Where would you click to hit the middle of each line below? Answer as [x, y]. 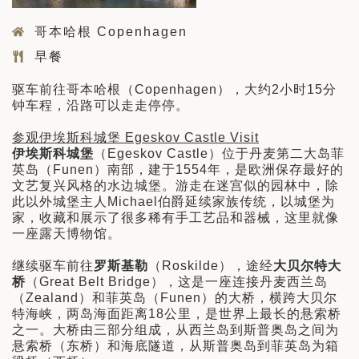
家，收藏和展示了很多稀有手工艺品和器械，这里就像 [175, 218]
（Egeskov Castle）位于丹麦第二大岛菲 [219, 154]
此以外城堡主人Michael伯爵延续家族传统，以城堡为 [173, 202]
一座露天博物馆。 [67, 234]
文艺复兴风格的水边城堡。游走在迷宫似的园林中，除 [175, 186]
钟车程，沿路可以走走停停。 [101, 106]
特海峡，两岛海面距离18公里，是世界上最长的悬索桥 [177, 314]
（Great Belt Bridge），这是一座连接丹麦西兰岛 [177, 282]
